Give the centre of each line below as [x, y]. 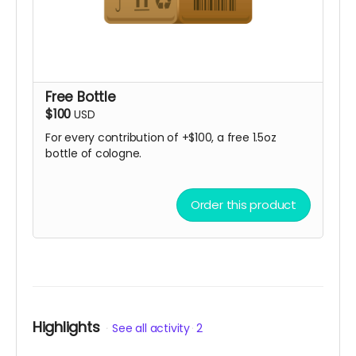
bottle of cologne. [94, 154]
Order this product [243, 205]
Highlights [66, 327]
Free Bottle [81, 97]
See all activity [151, 329]
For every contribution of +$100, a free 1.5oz [161, 138]
